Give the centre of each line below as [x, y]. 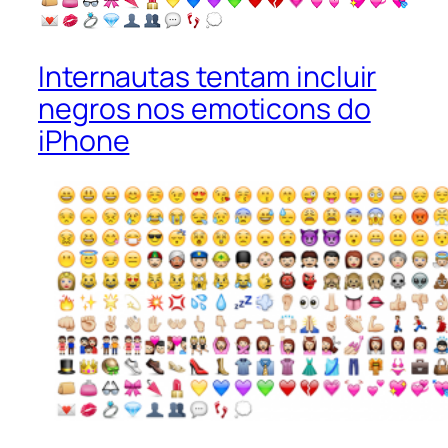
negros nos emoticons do [204, 108]
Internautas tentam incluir [207, 76]
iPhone [84, 140]
